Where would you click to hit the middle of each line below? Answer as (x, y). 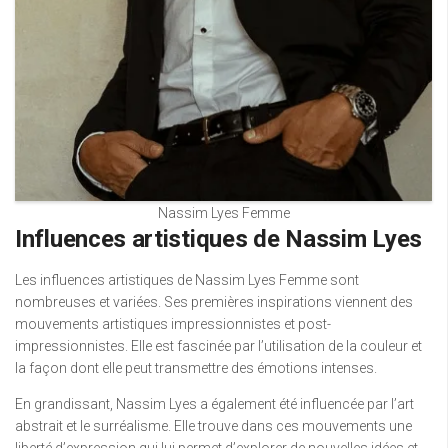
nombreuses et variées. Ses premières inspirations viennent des (214, 301)
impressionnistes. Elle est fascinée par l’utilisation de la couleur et (218, 345)
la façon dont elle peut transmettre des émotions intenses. (196, 367)
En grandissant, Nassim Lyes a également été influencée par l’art (214, 403)
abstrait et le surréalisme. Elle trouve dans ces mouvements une (213, 425)
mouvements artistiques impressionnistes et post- (173, 323)
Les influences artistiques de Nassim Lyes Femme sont (187, 279)
